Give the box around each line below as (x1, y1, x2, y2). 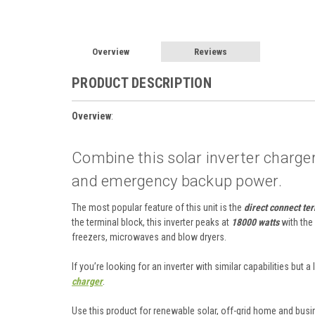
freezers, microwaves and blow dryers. (72, 231, 226, 243)
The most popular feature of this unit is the (72, 201, 244, 213)
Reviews (194, 46, 228, 57)
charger (72, 275, 103, 287)
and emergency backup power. (72, 172, 282, 190)
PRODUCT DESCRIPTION (72, 74, 212, 91)
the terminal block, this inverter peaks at (72, 216, 231, 228)
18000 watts (231, 216, 279, 228)
